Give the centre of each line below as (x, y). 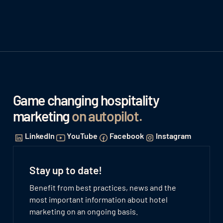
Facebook (126, 135)
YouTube (82, 135)
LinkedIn (40, 135)
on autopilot (105, 116)
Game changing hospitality (86, 100)
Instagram (173, 135)
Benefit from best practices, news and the (103, 187)
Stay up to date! (65, 170)
